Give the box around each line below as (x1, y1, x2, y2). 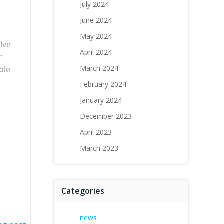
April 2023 (80, 127, 112, 137)
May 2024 (80, 31, 112, 41)
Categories (61, 185, 104, 196)
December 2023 (80, 111, 132, 121)
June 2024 (80, 15, 112, 25)
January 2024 (80, 95, 122, 105)
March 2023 (80, 143, 118, 153)
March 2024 (80, 63, 118, 73)
